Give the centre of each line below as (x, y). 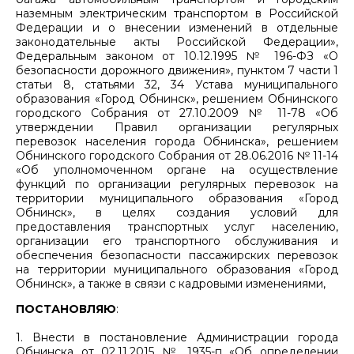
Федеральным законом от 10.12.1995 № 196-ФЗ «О (177, 56)
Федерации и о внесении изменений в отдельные (177, 27)
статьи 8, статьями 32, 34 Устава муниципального (177, 84)
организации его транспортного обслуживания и (177, 241)
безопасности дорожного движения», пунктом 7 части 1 (177, 70)
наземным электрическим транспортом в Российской (177, 13)
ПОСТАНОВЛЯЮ (66, 309)
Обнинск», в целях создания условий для (177, 212)
